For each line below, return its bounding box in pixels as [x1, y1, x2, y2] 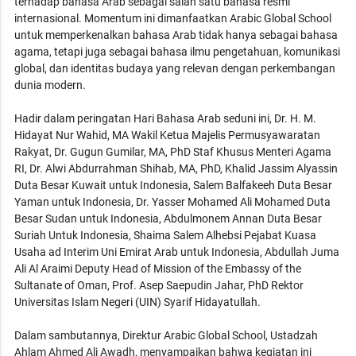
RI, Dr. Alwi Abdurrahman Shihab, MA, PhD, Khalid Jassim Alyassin [14, 161, 339, 175]
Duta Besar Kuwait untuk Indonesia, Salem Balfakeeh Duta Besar [14, 178, 333, 192]
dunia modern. [14, 78, 87, 91]
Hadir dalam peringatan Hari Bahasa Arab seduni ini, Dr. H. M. [14, 111, 317, 125]
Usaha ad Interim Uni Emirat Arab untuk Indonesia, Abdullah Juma [14, 245, 340, 258]
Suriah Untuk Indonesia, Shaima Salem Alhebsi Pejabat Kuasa [14, 228, 317, 242]
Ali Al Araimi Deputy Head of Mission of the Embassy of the [14, 261, 302, 275]
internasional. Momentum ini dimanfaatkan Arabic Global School [14, 11, 332, 25]
